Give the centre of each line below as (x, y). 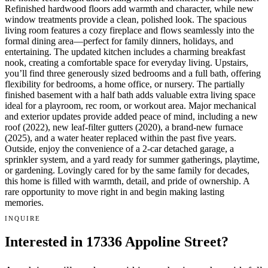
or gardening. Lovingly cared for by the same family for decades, (127, 170)
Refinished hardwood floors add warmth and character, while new (129, 9)
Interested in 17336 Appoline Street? (117, 242)
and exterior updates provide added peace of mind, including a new (131, 117)
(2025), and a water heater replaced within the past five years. (121, 138)
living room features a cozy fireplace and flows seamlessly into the (130, 31)
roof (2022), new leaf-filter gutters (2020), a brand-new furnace (124, 127)
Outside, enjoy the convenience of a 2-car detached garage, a (119, 149)
